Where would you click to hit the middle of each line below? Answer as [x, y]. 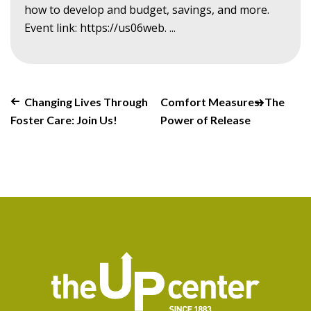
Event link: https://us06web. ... [100, 27]
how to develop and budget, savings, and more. [147, 9]
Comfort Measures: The [222, 101]
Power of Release [205, 119]
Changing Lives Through [86, 101]
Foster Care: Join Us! [64, 119]
